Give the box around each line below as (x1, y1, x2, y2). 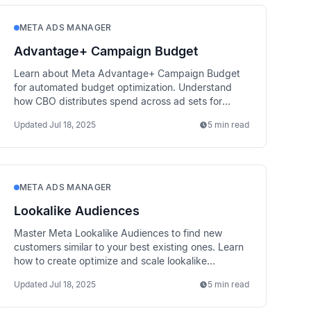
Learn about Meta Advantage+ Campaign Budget (13, 67, 240, 79)
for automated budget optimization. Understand (13, 81, 232, 93)
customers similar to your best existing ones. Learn (13, 241, 244, 253)
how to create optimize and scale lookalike (13, 255, 207, 267)
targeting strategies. (13, 269, 106, 280)
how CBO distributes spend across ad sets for (13, 95, 222, 107)
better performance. (13, 109, 106, 121)
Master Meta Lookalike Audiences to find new (13, 227, 222, 239)
